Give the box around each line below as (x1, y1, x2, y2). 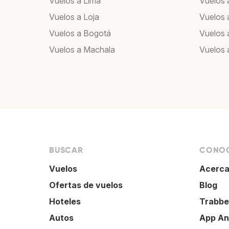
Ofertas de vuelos (49, 180, 123, 191)
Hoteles (49, 196, 81, 207)
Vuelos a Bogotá (49, 28, 111, 39)
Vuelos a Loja (49, 12, 99, 22)
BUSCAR (49, 145, 83, 155)
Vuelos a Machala (49, 44, 115, 55)
